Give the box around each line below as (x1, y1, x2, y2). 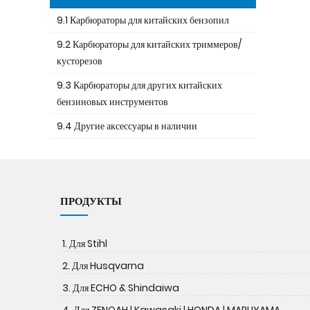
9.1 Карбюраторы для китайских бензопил (57, 13, 229, 27)
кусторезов (57, 54, 102, 68)
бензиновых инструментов (57, 95, 168, 109)
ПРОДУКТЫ (60, 194, 122, 208)
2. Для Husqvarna (62, 259, 144, 273)
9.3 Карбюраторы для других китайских (57, 78, 222, 92)
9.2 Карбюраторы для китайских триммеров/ (57, 37, 241, 51)
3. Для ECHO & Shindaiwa (62, 281, 179, 295)
